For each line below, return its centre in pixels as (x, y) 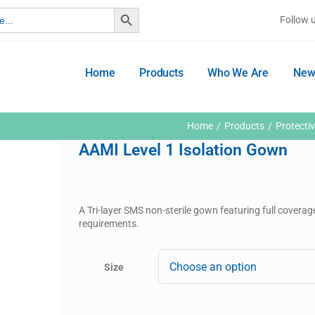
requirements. (109, 224)
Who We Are (238, 73)
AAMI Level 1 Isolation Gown (183, 150)
